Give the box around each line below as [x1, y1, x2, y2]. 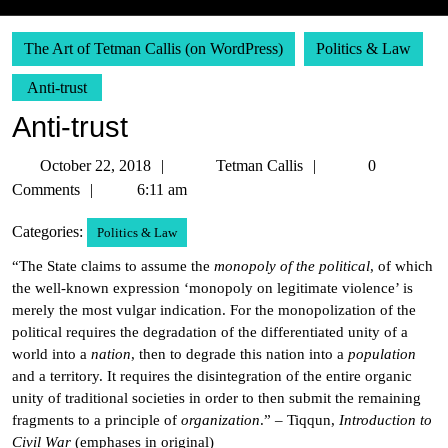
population [348, 346, 416, 362]
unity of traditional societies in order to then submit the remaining [12, 390, 421, 406]
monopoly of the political [214, 258, 370, 274]
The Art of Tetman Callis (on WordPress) [24, 40, 283, 57]
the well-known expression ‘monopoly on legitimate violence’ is [12, 280, 413, 296]
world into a [12, 346, 91, 362]
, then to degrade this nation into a [131, 346, 348, 362]
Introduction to [339, 412, 432, 428]
